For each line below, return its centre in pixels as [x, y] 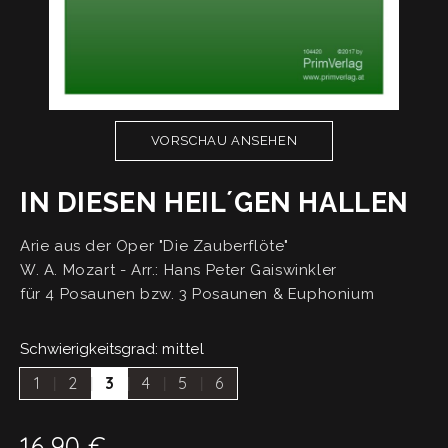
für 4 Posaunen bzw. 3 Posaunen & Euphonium [197, 294]
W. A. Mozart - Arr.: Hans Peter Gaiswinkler [178, 270]
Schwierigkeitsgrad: [91, 349]
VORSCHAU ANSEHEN [224, 141]
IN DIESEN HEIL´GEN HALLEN [214, 203]
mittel [183, 349]
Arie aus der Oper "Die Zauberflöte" [154, 246]
